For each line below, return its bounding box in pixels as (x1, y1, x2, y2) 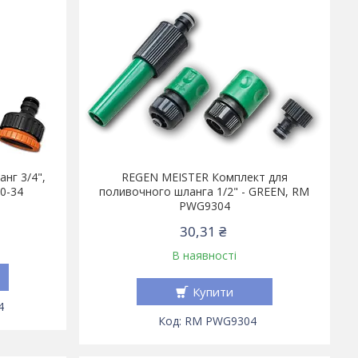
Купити (192, 284, 233, 300)
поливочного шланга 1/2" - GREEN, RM (99, 184, 310, 199)
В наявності (172, 248, 237, 263)
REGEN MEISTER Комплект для (121, 169, 288, 185)
